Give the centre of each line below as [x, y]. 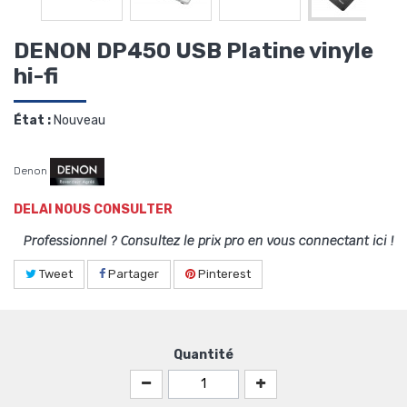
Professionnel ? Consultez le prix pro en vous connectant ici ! [208, 241]
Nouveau [79, 121]
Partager [132, 274]
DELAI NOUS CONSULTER [93, 210]
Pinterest [223, 274]
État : [32, 121]
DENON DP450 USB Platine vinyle [194, 51]
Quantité [203, 355]
